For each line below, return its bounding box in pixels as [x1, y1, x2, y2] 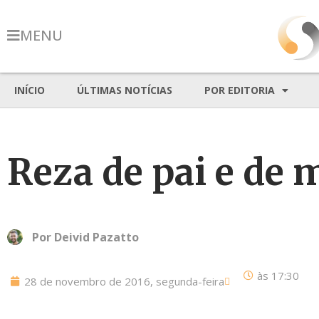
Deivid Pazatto [54, 229, 139, 245]
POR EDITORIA [204, 83, 275, 97]
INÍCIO [14, 83, 45, 97]
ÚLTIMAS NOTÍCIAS [77, 83, 172, 97]
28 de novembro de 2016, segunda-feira [24, 274, 224, 288]
